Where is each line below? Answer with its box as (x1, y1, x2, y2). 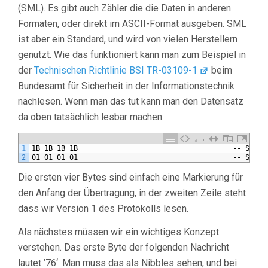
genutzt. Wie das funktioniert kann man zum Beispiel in (18, 49, 246, 61)
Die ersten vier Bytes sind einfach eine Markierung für (18, 172, 243, 184)
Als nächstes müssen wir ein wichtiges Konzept (18, 226, 219, 238)
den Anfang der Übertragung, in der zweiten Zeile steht (18, 187, 246, 199)
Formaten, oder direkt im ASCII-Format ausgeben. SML (18, 18, 246, 30)
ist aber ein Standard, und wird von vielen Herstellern (18, 33, 237, 45)
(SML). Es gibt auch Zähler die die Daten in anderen (18, 2, 231, 14)
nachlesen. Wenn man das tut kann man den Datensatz (18, 96, 243, 108)
